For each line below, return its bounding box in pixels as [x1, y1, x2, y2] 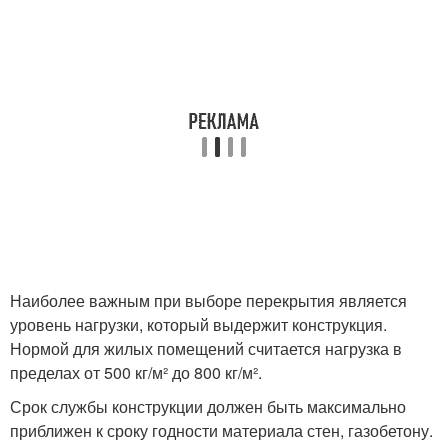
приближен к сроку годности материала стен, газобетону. [10, 419, 433, 442]
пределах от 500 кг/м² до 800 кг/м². [10, 361, 262, 384]
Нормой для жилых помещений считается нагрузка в [10, 337, 402, 360]
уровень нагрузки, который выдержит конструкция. [10, 313, 387, 336]
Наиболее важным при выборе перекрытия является [10, 289, 407, 312]
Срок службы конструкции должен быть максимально [10, 395, 406, 418]
